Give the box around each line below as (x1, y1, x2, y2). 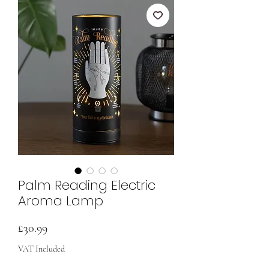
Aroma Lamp (18, 192, 103, 210)
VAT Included (18, 244, 65, 254)
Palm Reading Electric (18, 176, 156, 195)
